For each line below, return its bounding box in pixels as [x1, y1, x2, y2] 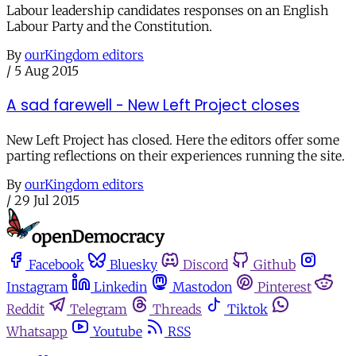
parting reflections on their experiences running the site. [6, 147, 345, 164]
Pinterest [257, 279, 311, 296]
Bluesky [110, 257, 157, 273]
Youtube [93, 323, 142, 340]
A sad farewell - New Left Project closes [6, 95, 300, 117]
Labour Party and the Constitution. [6, 18, 212, 35]
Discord [183, 257, 228, 273]
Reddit [6, 301, 44, 318]
